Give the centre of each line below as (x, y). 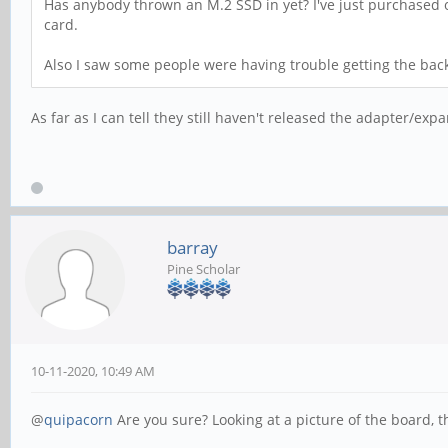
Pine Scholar (203, 269)
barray (192, 248)
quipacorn (78, 420)
